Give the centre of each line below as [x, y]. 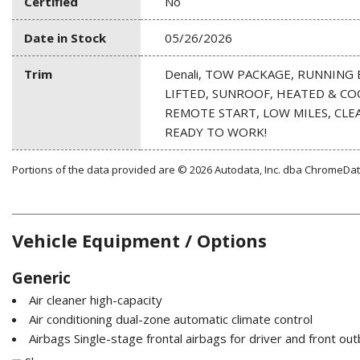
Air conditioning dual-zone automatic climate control [171, 319]
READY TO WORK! [216, 131]
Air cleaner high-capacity [96, 299]
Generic [41, 278]
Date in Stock [65, 37]
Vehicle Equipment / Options [139, 240]
